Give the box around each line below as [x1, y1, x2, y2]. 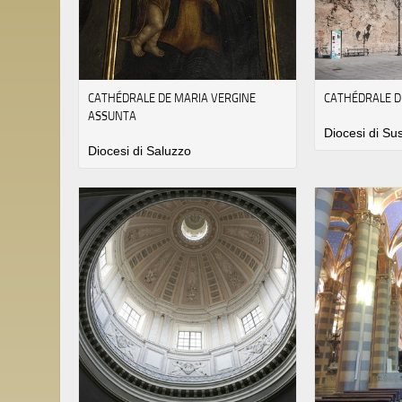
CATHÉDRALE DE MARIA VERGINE [88, 89, 256, 106]
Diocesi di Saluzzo [88, 143, 191, 158]
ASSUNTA [88, 107, 136, 124]
